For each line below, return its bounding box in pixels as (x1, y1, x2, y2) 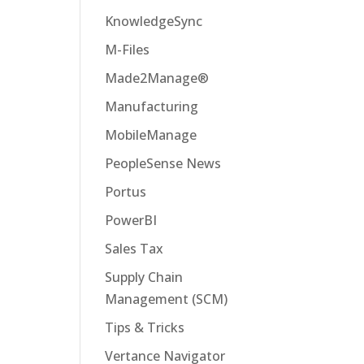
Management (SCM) (104, 290, 227, 308)
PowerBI (104, 211, 157, 229)
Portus (104, 183, 146, 201)
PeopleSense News (104, 154, 221, 172)
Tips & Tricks (104, 318, 184, 336)
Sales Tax (104, 240, 163, 258)
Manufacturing (104, 97, 198, 115)
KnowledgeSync (104, 12, 202, 30)
